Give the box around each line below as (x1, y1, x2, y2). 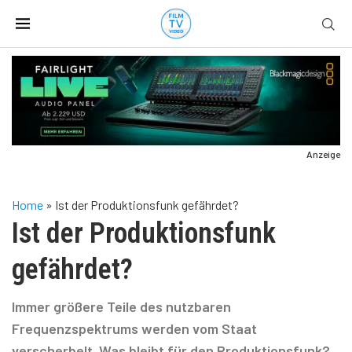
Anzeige (306, 148, 340, 159)
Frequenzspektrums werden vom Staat (12, 319, 257, 337)
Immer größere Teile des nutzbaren (12, 297, 231, 315)
